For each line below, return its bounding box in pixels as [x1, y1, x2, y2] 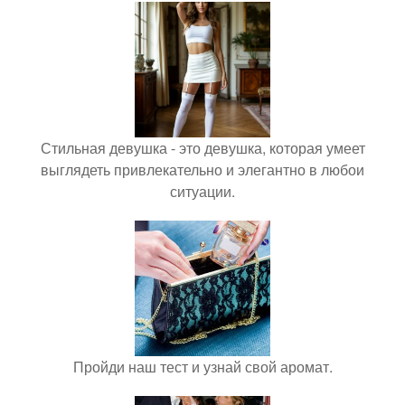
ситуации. [170, 181, 235, 202]
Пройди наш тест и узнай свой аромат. [72, 356, 333, 378]
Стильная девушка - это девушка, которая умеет [40, 137, 365, 159]
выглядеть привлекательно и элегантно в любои [41, 159, 364, 181]
